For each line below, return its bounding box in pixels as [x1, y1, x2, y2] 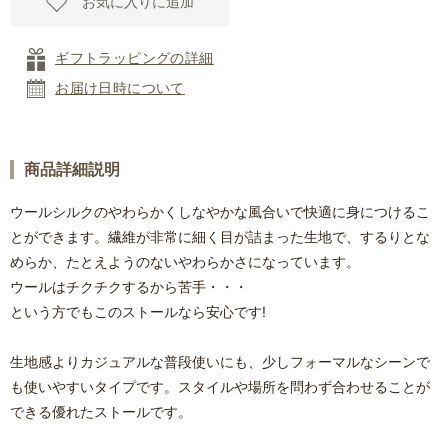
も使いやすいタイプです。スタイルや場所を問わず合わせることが [10, 377, 430, 395]
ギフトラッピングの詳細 [55, 50, 214, 67]
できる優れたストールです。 [10, 402, 196, 420]
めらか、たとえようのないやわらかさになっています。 [10, 252, 360, 270]
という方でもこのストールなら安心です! [10, 302, 270, 320]
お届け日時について [55, 79, 185, 96]
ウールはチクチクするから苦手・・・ [10, 277, 248, 295]
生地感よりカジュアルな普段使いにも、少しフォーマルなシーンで [10, 352, 430, 370]
